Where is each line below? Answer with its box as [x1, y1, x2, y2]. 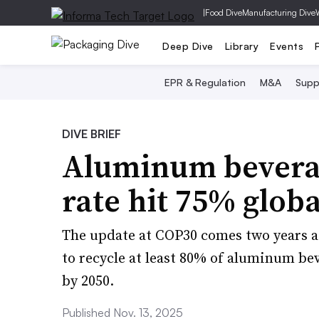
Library [224, 39, 258, 52]
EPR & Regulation [164, 76, 246, 88]
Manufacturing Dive [242, 7, 315, 18]
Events [270, 39, 303, 52]
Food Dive [205, 7, 242, 18]
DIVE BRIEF [62, 127, 121, 141]
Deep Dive [162, 39, 214, 52]
